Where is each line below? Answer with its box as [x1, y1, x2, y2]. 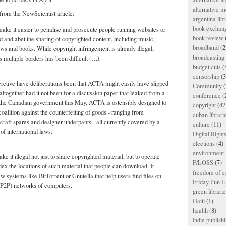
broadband [193, 43, 219, 52]
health [193, 206, 208, 215]
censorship [193, 72, 219, 81]
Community [193, 82, 222, 90]
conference [193, 91, 221, 100]
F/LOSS [193, 158, 213, 167]
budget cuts [193, 63, 221, 71]
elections [193, 139, 215, 148]
